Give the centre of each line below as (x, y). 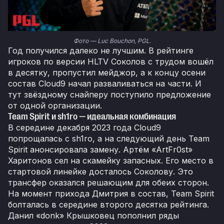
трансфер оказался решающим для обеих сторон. (110, 183)
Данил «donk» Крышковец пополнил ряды (93, 216)
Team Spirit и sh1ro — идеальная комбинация (92, 117)
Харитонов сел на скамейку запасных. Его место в (111, 161)
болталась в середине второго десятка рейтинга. (108, 205)
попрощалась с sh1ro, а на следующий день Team (109, 139)
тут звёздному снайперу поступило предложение (109, 95)
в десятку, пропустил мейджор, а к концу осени (107, 73)
